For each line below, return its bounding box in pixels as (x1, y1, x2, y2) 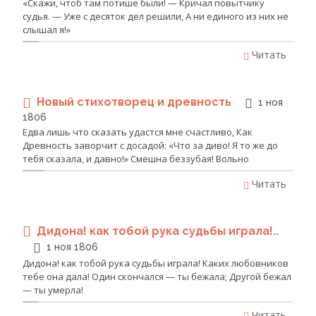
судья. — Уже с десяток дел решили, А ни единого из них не (23, 10, 288, 23)
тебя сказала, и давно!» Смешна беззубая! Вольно (23, 152, 249, 165)
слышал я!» (23, 23, 71, 37)
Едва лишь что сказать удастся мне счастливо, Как (23, 125, 253, 138)
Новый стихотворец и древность (37, 95, 234, 109)
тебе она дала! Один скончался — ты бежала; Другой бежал (23, 269, 291, 283)
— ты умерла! (23, 283, 83, 296)
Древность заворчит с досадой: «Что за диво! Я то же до (23, 138, 278, 152)
